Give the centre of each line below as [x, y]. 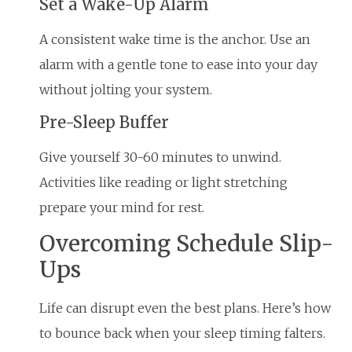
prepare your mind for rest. [122, 207]
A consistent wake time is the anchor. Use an [175, 39]
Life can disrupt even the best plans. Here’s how [185, 308]
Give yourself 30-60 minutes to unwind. [160, 157]
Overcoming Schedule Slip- [187, 244]
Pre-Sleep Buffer [104, 122]
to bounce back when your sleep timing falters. [182, 334]
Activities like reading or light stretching [163, 182]
